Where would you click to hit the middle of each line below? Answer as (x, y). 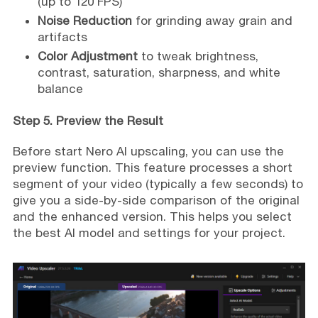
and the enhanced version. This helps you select (152, 217)
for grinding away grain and (212, 21)
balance (60, 89)
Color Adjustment (87, 56)
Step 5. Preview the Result (88, 121)
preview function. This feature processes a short (152, 168)
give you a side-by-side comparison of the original (156, 201)
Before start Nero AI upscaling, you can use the (148, 152)
